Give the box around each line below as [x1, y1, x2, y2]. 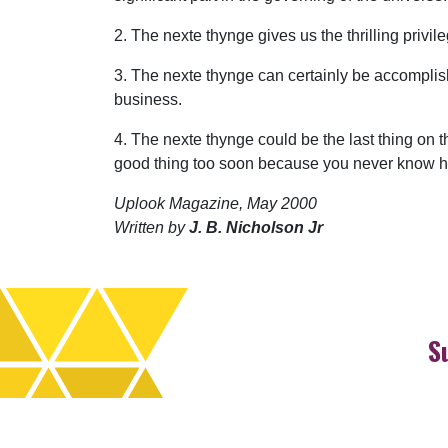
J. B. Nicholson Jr [185, 219, 323, 237]
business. [114, 91, 182, 109]
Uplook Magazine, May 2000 [114, 195, 317, 213]
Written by [114, 219, 185, 237]
